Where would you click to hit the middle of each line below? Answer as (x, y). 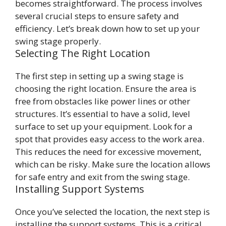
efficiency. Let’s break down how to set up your (107, 29)
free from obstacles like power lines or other (103, 101)
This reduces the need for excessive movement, (108, 152)
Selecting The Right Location (83, 53)
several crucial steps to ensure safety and (97, 16)
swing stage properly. (58, 41)
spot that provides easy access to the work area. (110, 139)
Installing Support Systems (80, 189)
